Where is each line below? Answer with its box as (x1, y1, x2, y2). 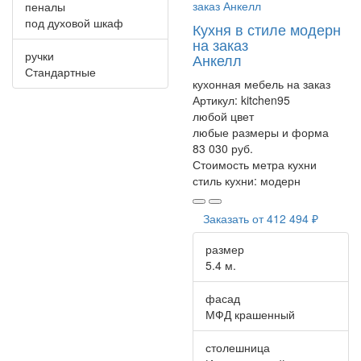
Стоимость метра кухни (193, 156, 317, 172)
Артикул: (193, 91, 241, 108)
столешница (205, 338, 270, 355)
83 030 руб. (193, 139, 253, 156)
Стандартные (25, 63, 96, 80)
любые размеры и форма (193, 123, 329, 140)
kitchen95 (241, 91, 290, 108)
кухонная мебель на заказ (193, 75, 330, 92)
